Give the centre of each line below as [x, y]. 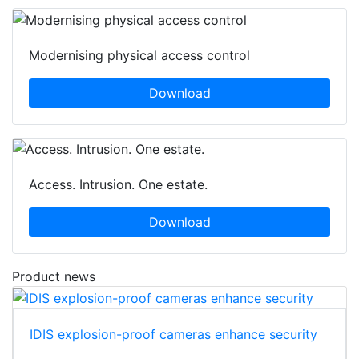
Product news [54, 277]
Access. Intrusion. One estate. [118, 185]
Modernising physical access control [139, 55]
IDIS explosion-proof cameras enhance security [173, 335]
